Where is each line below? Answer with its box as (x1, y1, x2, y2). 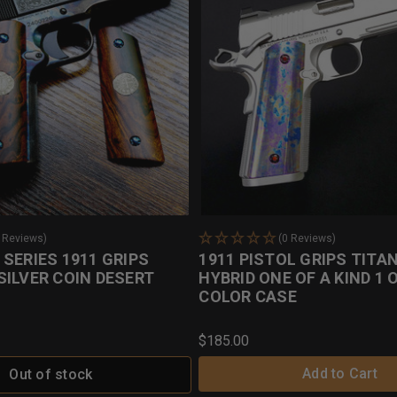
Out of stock (9, 366, 93, 384)
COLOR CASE (198, 287, 297, 307)
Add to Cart (302, 365, 378, 383)
